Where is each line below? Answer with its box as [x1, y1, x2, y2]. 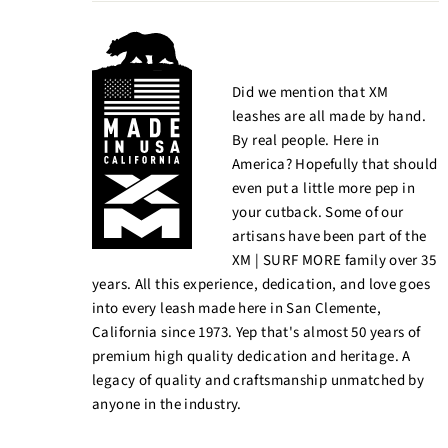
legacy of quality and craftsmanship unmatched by [92, 370, 424, 392]
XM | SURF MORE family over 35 [232, 250, 436, 272]
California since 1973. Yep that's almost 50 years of [92, 322, 421, 344]
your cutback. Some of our [232, 202, 404, 224]
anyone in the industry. [92, 394, 242, 416]
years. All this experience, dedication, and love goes [92, 274, 430, 296]
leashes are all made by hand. [232, 106, 426, 128]
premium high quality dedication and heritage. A [92, 346, 411, 368]
